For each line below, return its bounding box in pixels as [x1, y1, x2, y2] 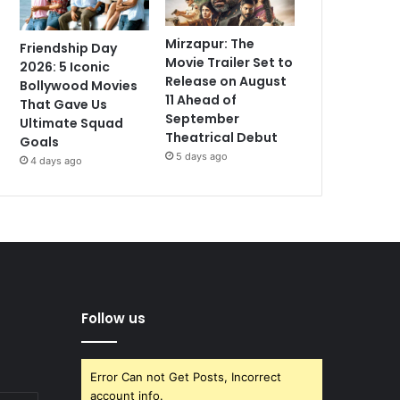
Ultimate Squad [20, 114, 124, 133]
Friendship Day [20, 39, 118, 58]
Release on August [165, 71, 287, 90]
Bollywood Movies [20, 77, 138, 96]
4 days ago [30, 154, 83, 168]
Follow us [81, 309, 146, 329]
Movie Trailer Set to [165, 53, 294, 71]
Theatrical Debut [165, 128, 279, 146]
